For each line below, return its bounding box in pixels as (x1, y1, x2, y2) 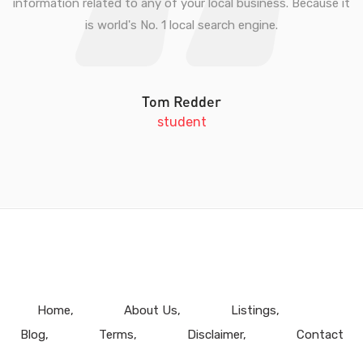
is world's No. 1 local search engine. (85, 17, 278, 32)
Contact (296, 327, 344, 342)
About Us (123, 303, 177, 318)
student (156, 114, 207, 130)
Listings (230, 303, 276, 318)
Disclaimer (186, 327, 243, 342)
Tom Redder (142, 92, 221, 110)
